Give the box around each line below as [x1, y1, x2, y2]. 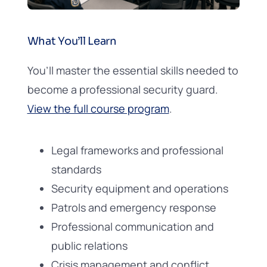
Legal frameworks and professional [51, 143, 223, 158]
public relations [51, 238, 128, 253]
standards [51, 162, 101, 177]
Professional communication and [51, 219, 214, 234]
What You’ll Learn [27, 35, 117, 48]
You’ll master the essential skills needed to [27, 63, 238, 78]
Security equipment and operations [51, 181, 228, 196]
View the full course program [27, 101, 169, 116]
